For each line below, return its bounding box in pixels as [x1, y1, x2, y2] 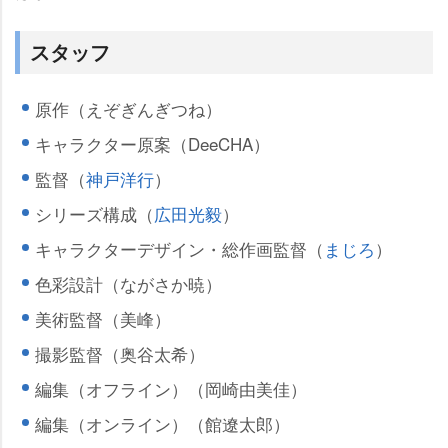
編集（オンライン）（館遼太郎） [35, 411, 290, 437]
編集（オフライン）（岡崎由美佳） [35, 376, 307, 402]
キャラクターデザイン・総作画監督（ [35, 236, 324, 262]
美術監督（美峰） [35, 306, 171, 332]
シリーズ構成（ [35, 201, 154, 227]
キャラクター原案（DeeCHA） [35, 131, 270, 157]
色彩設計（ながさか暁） [35, 271, 222, 297]
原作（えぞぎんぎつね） [35, 96, 222, 122]
